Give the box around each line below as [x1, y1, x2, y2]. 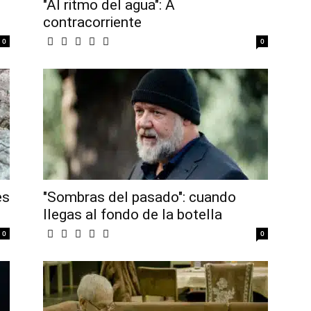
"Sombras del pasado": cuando [43, 189, 236, 206]
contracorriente [43, 14, 142, 31]
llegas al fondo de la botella [43, 206, 222, 224]
